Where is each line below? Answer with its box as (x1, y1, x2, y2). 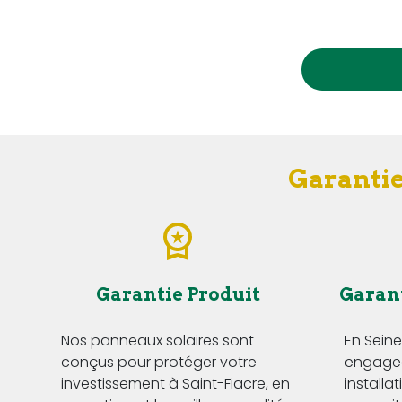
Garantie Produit (95, 284, 260, 306)
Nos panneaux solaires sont (61, 330, 254, 352)
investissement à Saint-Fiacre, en (61, 373, 290, 395)
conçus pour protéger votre (61, 352, 257, 373)
